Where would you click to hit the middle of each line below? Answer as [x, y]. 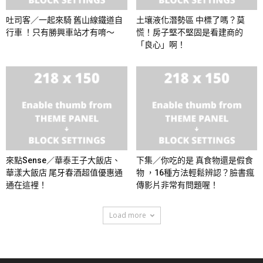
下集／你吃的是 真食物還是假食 [194, 160]
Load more [127, 215]
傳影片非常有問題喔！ [177, 185]
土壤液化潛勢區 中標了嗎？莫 [190, 20]
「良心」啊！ [161, 45]
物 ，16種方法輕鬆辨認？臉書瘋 [195, 172]
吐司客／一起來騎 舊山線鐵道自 [64, 20]
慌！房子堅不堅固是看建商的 [189, 33]
